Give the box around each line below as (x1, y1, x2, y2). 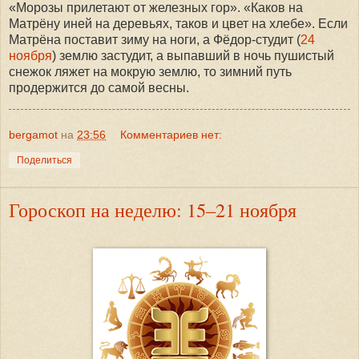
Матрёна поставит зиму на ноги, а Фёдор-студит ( (9, 33, 301, 47)
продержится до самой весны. (9, 81, 189, 95)
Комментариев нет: (120, 128, 223, 142)
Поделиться (17, 155, 72, 167)
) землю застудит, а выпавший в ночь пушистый (52, 49, 334, 63)
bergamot (9, 128, 58, 142)
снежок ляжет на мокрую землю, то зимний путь (9, 65, 292, 79)
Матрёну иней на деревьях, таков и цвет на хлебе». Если (9, 17, 348, 31)
